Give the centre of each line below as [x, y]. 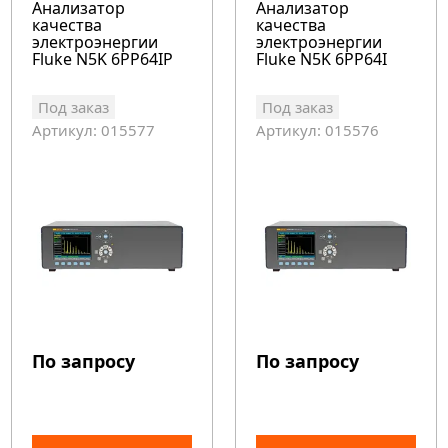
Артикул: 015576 [318, 130]
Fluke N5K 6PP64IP [103, 59]
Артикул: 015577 [94, 130]
